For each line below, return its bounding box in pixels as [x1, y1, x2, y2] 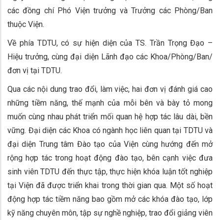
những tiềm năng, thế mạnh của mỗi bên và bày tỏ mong [7, 98, 213, 108]
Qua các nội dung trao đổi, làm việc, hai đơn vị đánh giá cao [7, 84, 213, 94]
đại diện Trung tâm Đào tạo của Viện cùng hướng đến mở [7, 139, 213, 149]
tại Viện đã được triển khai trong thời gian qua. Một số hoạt [7, 180, 213, 190]
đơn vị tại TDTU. [7, 65, 62, 75]
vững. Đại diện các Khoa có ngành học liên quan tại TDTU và [7, 125, 213, 135]
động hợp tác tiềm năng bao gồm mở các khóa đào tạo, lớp [7, 194, 213, 204]
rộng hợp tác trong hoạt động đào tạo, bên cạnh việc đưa [7, 153, 213, 163]
